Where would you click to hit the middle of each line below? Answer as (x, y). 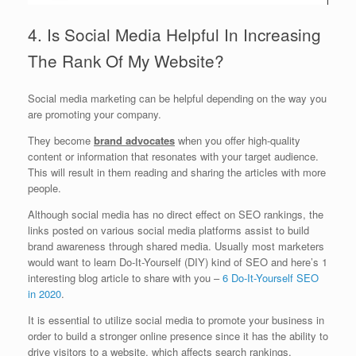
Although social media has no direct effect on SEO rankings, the (176, 215)
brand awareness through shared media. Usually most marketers (176, 246)
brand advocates (134, 141)
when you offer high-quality (238, 141)
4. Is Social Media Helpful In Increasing (174, 35)
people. (44, 188)
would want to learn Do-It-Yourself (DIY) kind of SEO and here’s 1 (178, 262)
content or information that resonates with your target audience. (173, 157)
